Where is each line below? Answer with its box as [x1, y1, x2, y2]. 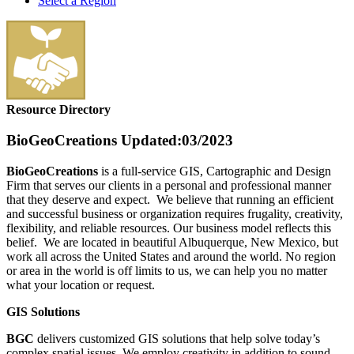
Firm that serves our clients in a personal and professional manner [6, 178, 331, 192]
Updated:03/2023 [117, 132, 233, 149]
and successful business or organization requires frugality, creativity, [6, 206, 343, 220]
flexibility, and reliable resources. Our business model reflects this [6, 220, 331, 235]
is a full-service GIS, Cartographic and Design [101, 164, 331, 178]
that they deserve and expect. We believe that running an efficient [6, 192, 333, 206]
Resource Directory [6, 103, 111, 117]
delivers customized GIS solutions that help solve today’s [37, 331, 320, 345]
